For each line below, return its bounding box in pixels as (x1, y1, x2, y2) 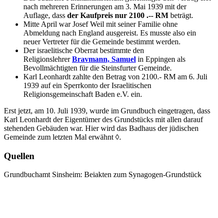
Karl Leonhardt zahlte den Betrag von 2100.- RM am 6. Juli (23, 72, 207, 81)
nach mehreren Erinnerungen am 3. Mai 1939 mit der (23, 2, 186, 11)
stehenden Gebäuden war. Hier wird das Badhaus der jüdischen (4, 124, 199, 132)
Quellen (4, 150, 35, 161)
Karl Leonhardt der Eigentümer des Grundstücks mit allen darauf (4, 115, 203, 124)
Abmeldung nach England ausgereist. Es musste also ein (23, 28, 196, 37)
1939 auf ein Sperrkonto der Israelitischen (23, 81, 151, 90)
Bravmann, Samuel (72, 54, 136, 63)
